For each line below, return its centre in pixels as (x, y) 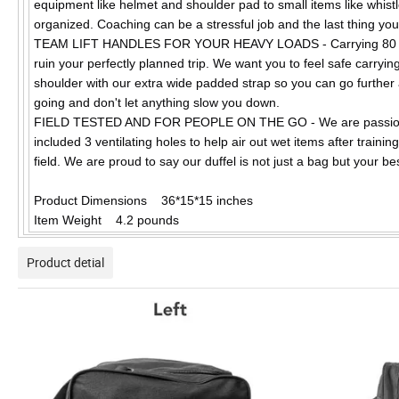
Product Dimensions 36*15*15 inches (143, 201)
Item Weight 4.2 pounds (106, 220)
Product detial (65, 263)
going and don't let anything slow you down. (157, 103)
